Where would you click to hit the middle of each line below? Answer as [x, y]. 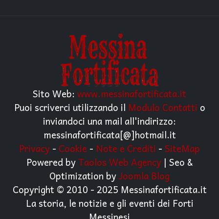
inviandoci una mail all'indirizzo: [109, 120]
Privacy [34, 148]
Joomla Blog [144, 175]
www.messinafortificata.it [132, 93]
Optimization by [84, 175]
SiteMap [182, 148]
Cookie [73, 148]
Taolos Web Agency [120, 162]
